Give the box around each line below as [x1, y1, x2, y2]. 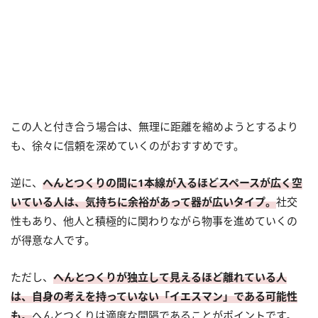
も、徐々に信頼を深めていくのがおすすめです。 [11, 138, 244, 153]
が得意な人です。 [11, 233, 95, 248]
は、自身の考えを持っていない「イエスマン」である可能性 [11, 289, 297, 304]
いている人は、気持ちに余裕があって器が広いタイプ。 [11, 194, 276, 209]
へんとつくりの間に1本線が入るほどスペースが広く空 [43, 175, 302, 190]
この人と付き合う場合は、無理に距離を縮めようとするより [11, 119, 298, 134]
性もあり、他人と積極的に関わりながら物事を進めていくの [11, 214, 297, 229]
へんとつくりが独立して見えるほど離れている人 [53, 270, 287, 285]
